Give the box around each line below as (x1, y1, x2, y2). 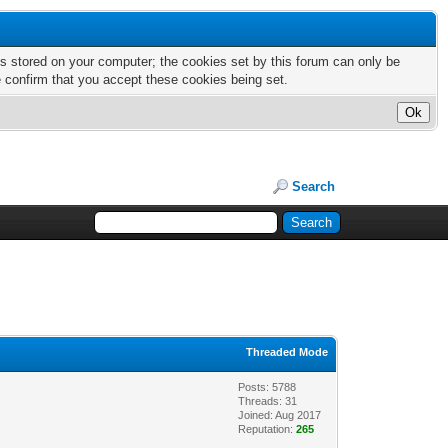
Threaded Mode (246, 346, 329, 359)
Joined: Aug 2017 (238, 409, 322, 422)
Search (292, 179, 336, 195)
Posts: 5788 (238, 381, 297, 394)
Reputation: (238, 423, 297, 436)
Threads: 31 (238, 395, 298, 408)
